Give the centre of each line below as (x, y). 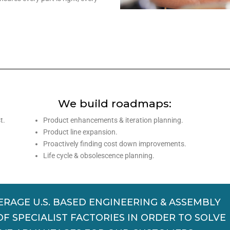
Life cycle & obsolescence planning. (99, 156)
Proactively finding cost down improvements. (114, 144)
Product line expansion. (80, 132)
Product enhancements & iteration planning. (113, 120)
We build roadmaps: (115, 103)
